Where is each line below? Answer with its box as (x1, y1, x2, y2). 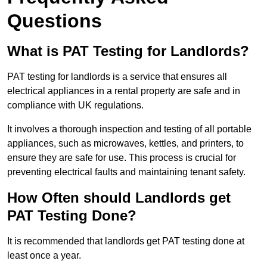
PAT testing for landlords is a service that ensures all (7, 72, 227, 82)
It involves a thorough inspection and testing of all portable (7, 124, 252, 135)
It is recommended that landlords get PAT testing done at (7, 236, 244, 247)
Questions (7, 10, 102, 32)
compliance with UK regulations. (7, 100, 144, 111)
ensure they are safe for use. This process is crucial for (7, 153, 236, 163)
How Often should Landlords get (7, 190, 231, 206)
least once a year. (7, 250, 81, 261)
